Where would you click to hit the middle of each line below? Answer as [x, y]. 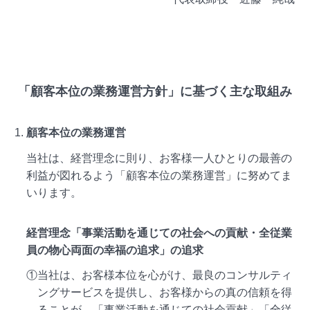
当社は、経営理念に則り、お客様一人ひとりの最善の [159, 158]
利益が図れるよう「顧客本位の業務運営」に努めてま [159, 175]
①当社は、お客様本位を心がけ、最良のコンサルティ [159, 275]
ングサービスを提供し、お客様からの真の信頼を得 [165, 293]
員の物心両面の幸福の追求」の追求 [115, 250]
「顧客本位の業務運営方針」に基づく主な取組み [155, 91]
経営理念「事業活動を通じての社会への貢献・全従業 [159, 233]
